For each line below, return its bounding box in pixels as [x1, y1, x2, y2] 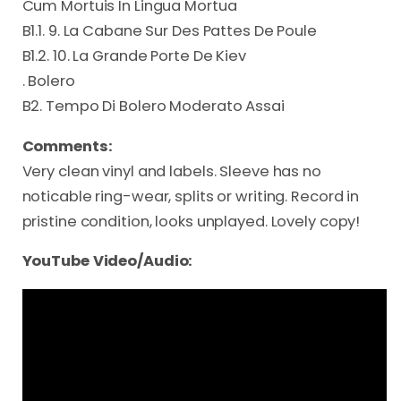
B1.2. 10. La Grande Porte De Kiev [21, 46, 246, 67]
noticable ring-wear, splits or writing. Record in [21, 185, 360, 207]
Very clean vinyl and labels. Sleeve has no [21, 160, 321, 182]
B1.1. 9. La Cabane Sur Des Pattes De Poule [21, 21, 317, 42]
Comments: [21, 135, 113, 157]
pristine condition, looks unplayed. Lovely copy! [21, 210, 361, 232]
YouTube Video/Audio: [21, 251, 193, 272]
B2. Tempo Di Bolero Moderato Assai [21, 96, 285, 117]
